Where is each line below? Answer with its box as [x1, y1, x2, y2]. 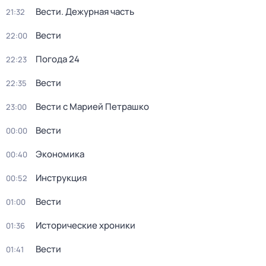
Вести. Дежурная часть [36, 5, 134, 18]
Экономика [36, 148, 84, 160]
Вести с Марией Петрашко [36, 100, 149, 113]
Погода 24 [36, 53, 80, 65]
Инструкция [36, 172, 87, 184]
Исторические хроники [36, 219, 135, 232]
